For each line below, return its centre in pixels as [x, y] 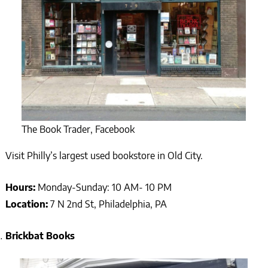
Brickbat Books [40, 235]
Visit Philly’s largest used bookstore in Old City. [104, 155]
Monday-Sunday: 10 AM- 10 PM [104, 187]
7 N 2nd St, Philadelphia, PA [108, 204]
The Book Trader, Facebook [78, 129]
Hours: [21, 187]
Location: [28, 204]
